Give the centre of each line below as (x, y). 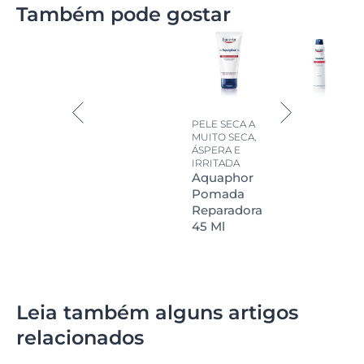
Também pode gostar (123, 14)
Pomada (218, 193)
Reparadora (227, 210)
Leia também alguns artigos (157, 312)
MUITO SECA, (224, 136)
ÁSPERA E (216, 149)
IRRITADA (216, 162)
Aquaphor (223, 177)
